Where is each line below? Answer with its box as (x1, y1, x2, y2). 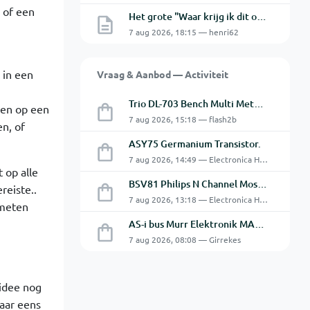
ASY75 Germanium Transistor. (128, 137, 261, 150)
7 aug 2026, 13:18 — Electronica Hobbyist (259, 194, 268, 205)
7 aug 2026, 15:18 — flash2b (128, 113, 237, 125)
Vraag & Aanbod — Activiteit (96, 68, 228, 80)
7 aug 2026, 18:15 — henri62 (128, 26, 239, 37)
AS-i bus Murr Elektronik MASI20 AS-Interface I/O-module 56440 (254, 217, 264, 230)
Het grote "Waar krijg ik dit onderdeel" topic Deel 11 (256, 10, 266, 23)
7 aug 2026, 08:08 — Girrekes (128, 234, 241, 245)
